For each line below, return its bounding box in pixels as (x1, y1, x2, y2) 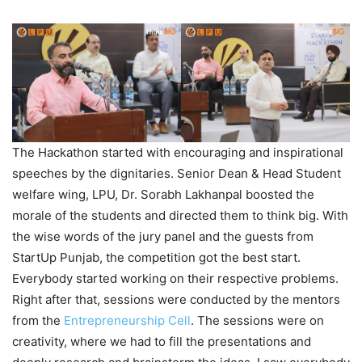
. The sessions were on (191, 312, 324, 328)
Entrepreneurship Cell (64, 312, 191, 328)
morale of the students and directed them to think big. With (12, 207, 348, 223)
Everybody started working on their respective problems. (12, 270, 339, 286)
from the (12, 312, 64, 328)
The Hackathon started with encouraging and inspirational (12, 144, 343, 160)
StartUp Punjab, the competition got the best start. (12, 249, 301, 265)
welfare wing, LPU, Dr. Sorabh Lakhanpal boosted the (12, 186, 314, 202)
